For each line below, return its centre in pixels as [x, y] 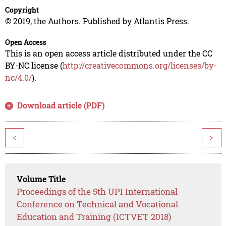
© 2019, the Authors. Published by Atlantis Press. [97, 21]
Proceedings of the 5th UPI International [97, 192]
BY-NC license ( [34, 66]
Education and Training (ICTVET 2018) [94, 217]
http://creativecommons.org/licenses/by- [139, 66]
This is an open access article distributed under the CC [108, 53]
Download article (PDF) [61, 105]
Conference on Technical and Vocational [98, 204]
